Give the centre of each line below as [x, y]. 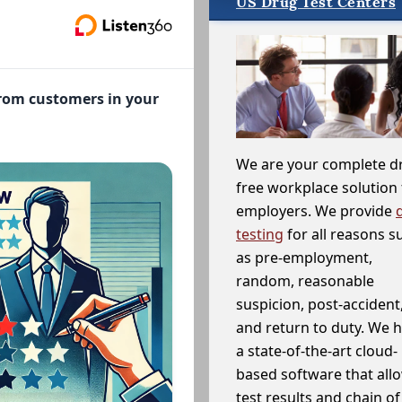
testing [260, 235]
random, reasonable [305, 281]
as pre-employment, [304, 258]
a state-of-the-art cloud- [317, 351]
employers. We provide [316, 211]
